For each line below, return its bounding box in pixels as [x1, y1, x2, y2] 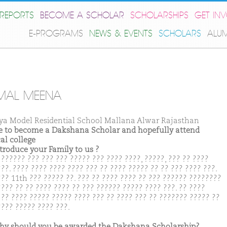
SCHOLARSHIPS [130, 10, 188, 21]
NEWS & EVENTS [89, 28, 153, 39]
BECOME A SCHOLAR [40, 10, 124, 21]
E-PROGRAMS [29, 28, 83, 39]
